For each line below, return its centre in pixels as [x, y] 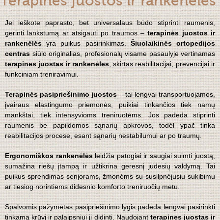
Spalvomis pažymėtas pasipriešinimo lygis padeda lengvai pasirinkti [110, 207]
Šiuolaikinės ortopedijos [173, 43]
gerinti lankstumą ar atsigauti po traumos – [75, 33]
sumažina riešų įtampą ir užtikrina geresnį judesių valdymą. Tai [110, 166]
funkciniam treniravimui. [42, 74]
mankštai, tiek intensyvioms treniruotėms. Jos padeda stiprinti [110, 115]
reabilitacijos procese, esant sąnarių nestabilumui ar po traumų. [103, 136]
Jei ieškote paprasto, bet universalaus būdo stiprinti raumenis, [110, 23]
